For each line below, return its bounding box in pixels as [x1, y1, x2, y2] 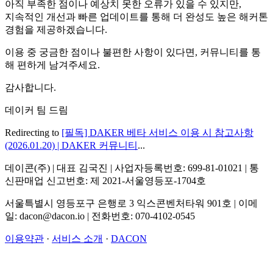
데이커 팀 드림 [5, 104, 68, 115]
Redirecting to [5, 127, 62, 138]
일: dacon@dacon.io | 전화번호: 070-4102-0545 [5, 210, 195, 221]
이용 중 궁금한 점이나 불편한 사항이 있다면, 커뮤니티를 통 [5, 46, 261, 57]
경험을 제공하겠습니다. [5, 24, 107, 35]
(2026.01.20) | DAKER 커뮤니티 [5, 140, 138, 151]
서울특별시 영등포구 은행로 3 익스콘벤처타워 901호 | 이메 [5, 197, 258, 208]
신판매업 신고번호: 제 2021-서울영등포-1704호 [5, 175, 206, 186]
